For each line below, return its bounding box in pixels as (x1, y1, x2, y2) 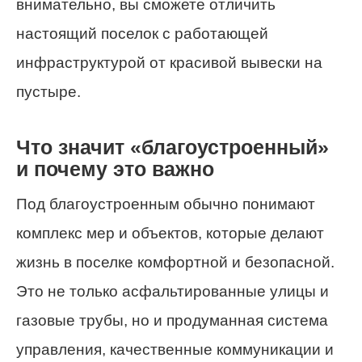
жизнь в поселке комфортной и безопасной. (16, 254, 335, 271)
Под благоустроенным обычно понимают (16, 196, 315, 213)
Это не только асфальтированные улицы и (16, 283, 329, 301)
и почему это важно (16, 158, 214, 181)
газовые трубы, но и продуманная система (16, 312, 328, 330)
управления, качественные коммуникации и (16, 341, 334, 359)
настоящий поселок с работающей (16, 25, 268, 43)
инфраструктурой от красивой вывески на (16, 54, 322, 72)
